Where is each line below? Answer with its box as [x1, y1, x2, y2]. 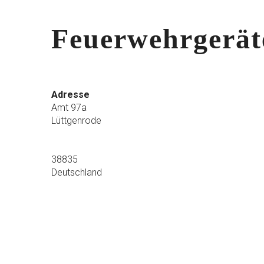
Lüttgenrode [51, 115, 101, 126]
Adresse [51, 89, 90, 100]
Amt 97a [51, 102, 87, 113]
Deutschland [51, 167, 102, 178]
